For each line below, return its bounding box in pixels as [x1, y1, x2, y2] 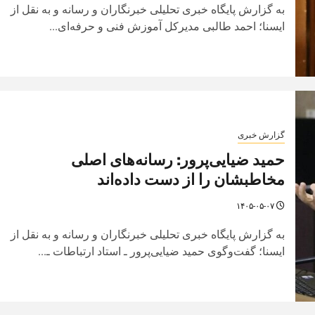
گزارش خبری [237, 129, 285, 140]
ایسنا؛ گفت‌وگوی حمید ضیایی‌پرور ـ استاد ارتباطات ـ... [37, 244, 285, 258]
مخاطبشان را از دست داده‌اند [96, 169, 285, 189]
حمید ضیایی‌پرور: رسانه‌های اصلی [70, 150, 285, 169]
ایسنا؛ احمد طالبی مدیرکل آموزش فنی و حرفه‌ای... [49, 19, 285, 33]
